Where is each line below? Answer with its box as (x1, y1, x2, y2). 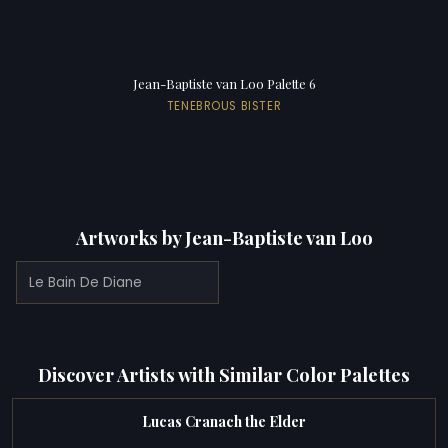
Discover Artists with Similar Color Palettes (38, 361, 410, 387)
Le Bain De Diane (29, 272, 142, 292)
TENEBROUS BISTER (166, 98, 282, 115)
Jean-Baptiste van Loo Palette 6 (132, 75, 316, 93)
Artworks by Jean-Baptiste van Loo (75, 224, 373, 250)
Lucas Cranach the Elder (142, 412, 306, 432)
